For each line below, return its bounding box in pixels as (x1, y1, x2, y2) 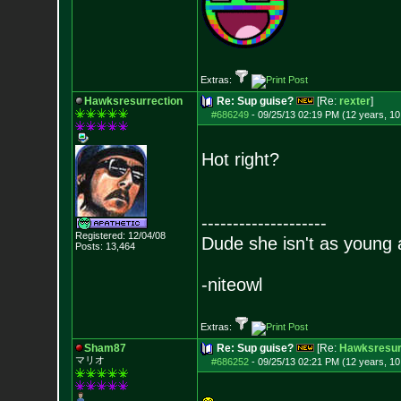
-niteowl (200, 275, 262, 294)
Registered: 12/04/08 (74, 230, 166, 241)
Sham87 (83, 342, 126, 354)
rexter (338, 95, 371, 107)
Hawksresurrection (83, 95, 183, 107)
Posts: (74, 241, 103, 252)
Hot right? (200, 149, 279, 169)
